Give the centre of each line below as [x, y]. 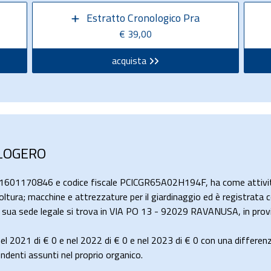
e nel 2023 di [156, 240]
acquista [129, 60]
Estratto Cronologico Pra [143, 18]
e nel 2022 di [85, 240]
